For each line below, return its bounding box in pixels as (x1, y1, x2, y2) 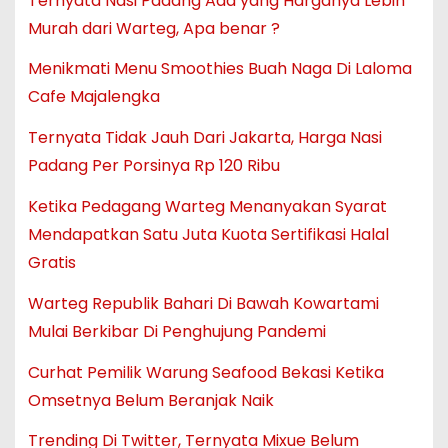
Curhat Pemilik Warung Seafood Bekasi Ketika (27, 360, 384, 384)
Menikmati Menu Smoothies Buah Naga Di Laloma (27, 57, 412, 81)
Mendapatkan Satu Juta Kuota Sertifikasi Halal (27, 223, 389, 247)
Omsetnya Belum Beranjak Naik (27, 388, 274, 412)
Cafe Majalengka (27, 85, 164, 109)
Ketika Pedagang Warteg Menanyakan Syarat (27, 195, 387, 219)
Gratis (27, 251, 76, 275)
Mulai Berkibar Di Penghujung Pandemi (27, 319, 326, 343)
